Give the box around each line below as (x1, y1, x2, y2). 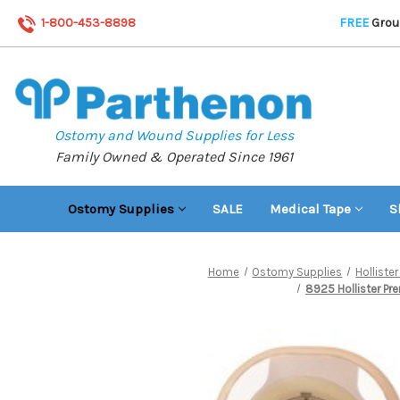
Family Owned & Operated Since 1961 (55, 147, 293, 165)
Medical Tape (270, 200, 351, 217)
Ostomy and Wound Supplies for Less (54, 126, 294, 144)
